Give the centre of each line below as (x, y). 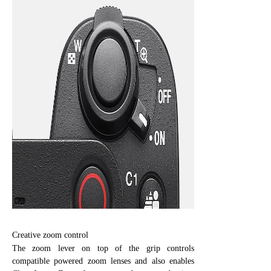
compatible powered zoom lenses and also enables (103, 261)
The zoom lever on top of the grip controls (103, 248)
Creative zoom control (50, 235)
